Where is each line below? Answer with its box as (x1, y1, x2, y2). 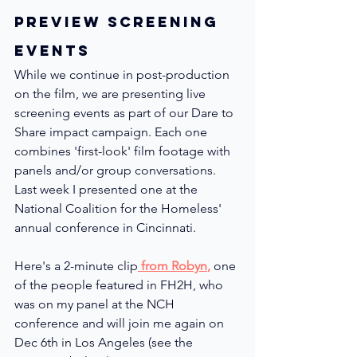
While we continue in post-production (14, 66, 233, 82)
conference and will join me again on (14, 315, 227, 331)
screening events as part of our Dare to (14, 104, 237, 120)
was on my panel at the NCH (14, 296, 178, 312)
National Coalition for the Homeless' (14, 200, 225, 216)
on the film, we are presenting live (14, 85, 209, 101)
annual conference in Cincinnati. (14, 219, 202, 235)
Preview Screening (14, 12, 225, 31)
